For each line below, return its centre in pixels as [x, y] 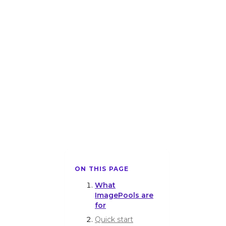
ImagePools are [124, 195]
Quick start [114, 219]
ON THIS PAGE [102, 168]
